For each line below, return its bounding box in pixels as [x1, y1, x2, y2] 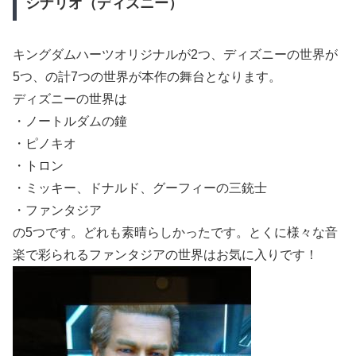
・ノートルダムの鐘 [13, 114, 127, 129]
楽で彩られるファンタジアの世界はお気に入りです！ [13, 248, 318, 262]
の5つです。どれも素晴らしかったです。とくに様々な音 [13, 226, 338, 240]
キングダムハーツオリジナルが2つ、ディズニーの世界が [13, 48, 338, 62]
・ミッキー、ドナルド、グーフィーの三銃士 [13, 181, 267, 195]
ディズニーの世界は [13, 92, 127, 106]
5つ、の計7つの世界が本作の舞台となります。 [13, 70, 281, 84]
